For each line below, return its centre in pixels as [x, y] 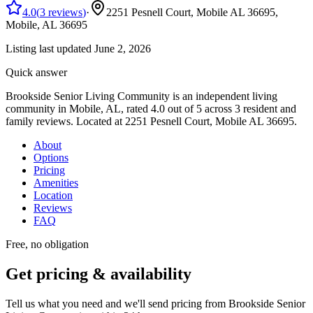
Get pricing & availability [99, 274]
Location [53, 195]
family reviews [38, 121]
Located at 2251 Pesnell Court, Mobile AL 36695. [185, 121]
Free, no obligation [47, 244]
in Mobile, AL [88, 108]
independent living [236, 96]
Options [51, 157]
